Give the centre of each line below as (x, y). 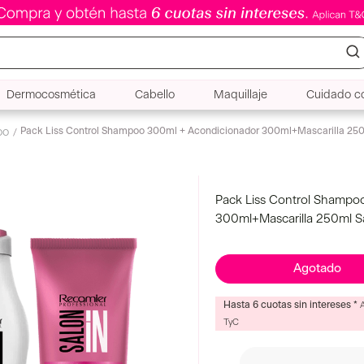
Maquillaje (241, 95)
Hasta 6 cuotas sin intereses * (292, 305)
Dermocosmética (51, 95)
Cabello (154, 95)
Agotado (317, 269)
